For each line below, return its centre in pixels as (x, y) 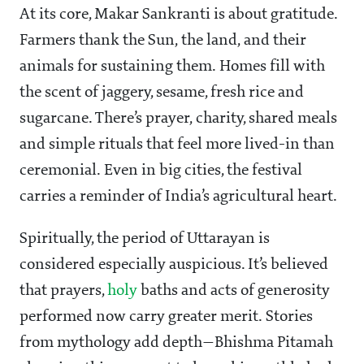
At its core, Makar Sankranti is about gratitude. (178, 15)
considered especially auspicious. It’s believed (174, 265)
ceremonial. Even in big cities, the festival (161, 171)
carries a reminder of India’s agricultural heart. (178, 197)
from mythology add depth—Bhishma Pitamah (176, 343)
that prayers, (63, 291)
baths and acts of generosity (234, 291)
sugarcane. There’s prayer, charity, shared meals (178, 119)
